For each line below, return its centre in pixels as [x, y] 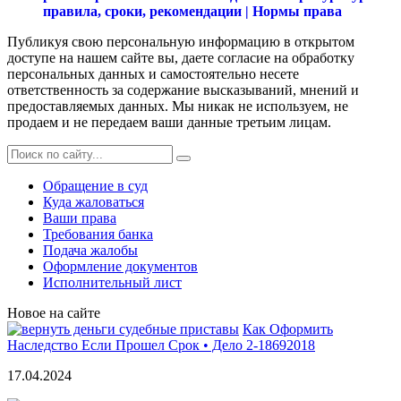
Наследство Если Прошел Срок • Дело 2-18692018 [161, 346]
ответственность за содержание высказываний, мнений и [183, 90]
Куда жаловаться [94, 202]
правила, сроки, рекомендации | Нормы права [192, 12]
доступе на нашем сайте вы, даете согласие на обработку [181, 58]
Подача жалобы [90, 251]
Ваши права [80, 218]
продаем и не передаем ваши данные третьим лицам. [169, 123]
